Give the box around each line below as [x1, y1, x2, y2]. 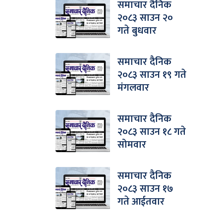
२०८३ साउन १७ [117, 180, 173, 197]
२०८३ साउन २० [117, 9, 173, 26]
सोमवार [117, 136, 146, 153]
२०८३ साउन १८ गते [117, 123, 186, 140]
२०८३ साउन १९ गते [117, 66, 186, 83]
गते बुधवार [117, 22, 157, 39]
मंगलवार [117, 79, 149, 96]
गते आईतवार [117, 193, 165, 210]
